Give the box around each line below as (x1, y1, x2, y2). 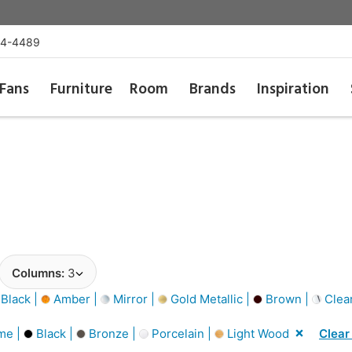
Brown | (262, 291, 312, 306)
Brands (189, 78, 236, 101)
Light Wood (224, 325, 289, 341)
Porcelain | (148, 325, 214, 341)
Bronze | (86, 325, 139, 341)
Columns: (12, 266, 68, 280)
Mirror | (110, 291, 158, 306)
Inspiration (257, 78, 330, 101)
